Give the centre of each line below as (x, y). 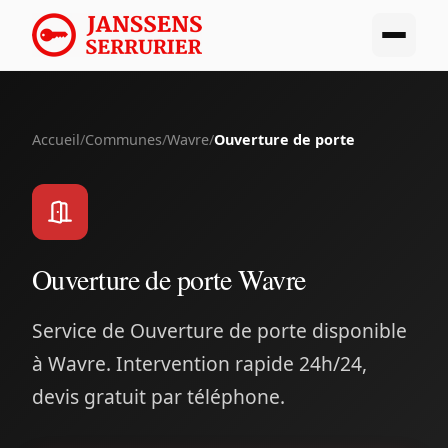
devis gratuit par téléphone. (158, 396)
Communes (123, 139)
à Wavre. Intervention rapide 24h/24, (199, 363)
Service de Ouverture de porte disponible (219, 330)
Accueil (56, 139)
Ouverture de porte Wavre (169, 279)
